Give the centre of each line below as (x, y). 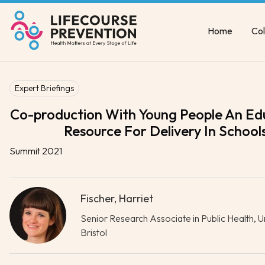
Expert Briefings (44, 88)
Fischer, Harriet (117, 198)
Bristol (94, 232)
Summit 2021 (36, 151)
